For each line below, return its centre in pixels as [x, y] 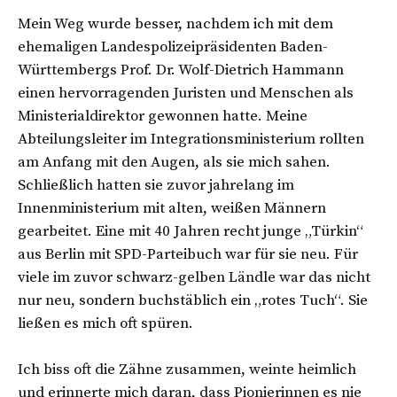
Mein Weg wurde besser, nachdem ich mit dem [175, 23]
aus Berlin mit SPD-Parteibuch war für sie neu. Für [188, 254]
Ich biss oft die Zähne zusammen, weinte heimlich [187, 369]
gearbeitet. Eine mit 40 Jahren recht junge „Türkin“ [191, 231]
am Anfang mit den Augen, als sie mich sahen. [174, 162]
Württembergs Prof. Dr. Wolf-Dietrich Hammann [181, 70]
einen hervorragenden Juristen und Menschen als [186, 93]
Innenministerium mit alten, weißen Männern [172, 208]
